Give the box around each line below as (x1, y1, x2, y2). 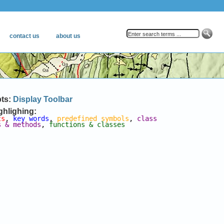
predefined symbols (57, 114, 129, 122)
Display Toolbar (13, 95, 73, 103)
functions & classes (49, 120, 125, 128)
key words (13, 114, 49, 122)
